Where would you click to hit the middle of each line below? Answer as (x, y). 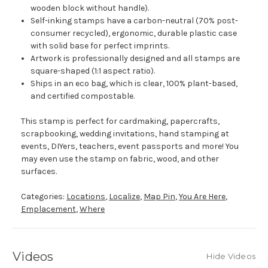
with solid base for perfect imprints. (100, 46)
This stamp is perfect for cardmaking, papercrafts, (120, 121)
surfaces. (39, 172)
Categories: (44, 197)
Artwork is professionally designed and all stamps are (135, 59)
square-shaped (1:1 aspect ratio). (93, 71)
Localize (124, 197)
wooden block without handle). (90, 8)
